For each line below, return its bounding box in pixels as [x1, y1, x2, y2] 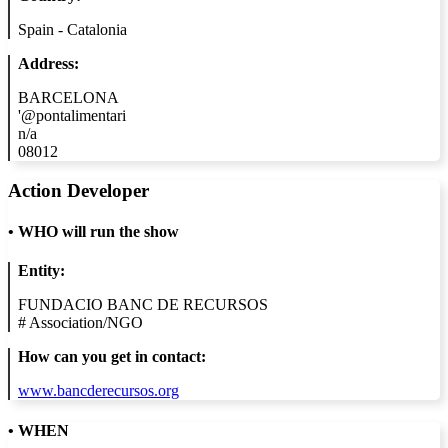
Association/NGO [29, 314, 143, 332]
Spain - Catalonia [18, 21, 127, 39]
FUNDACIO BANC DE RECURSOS [18, 296, 268, 314]
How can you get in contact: [18, 348, 206, 366]
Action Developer [8, 179, 149, 201]
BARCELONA [18, 89, 119, 107]
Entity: [18, 262, 65, 280]
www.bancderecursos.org [18, 382, 179, 400]
